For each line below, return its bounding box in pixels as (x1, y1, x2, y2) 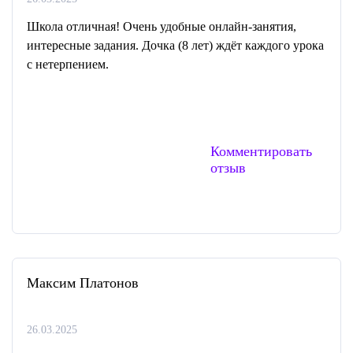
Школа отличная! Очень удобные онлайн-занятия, (27, 20, 296, 33)
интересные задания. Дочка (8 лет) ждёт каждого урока (27, 39, 324, 52)
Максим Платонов (27, 275, 139, 291)
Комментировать (210, 143, 312, 159)
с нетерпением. (27, 58, 109, 71)
